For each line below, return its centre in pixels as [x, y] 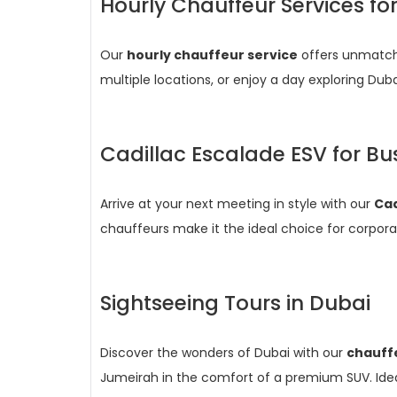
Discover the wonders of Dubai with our [223, 353]
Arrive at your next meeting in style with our [237, 204]
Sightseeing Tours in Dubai [235, 303]
